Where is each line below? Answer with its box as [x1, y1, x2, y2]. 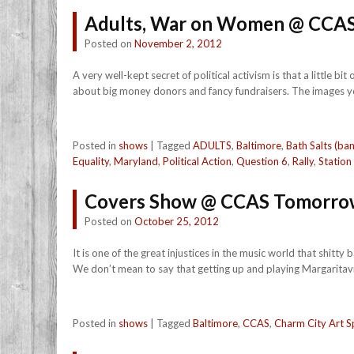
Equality [73, 155, 109, 168]
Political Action [163, 155, 232, 168]
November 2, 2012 [134, 37, 222, 50]
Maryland [114, 155, 158, 168]
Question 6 [236, 155, 288, 168]
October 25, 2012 [134, 215, 219, 228]
